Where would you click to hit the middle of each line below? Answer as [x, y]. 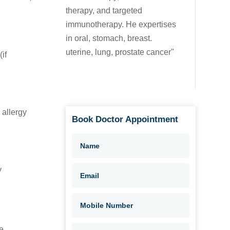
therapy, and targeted [104, 11]
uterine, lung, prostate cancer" [120, 52]
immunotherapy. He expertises [121, 25]
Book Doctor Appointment [125, 119]
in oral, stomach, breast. [109, 39]
